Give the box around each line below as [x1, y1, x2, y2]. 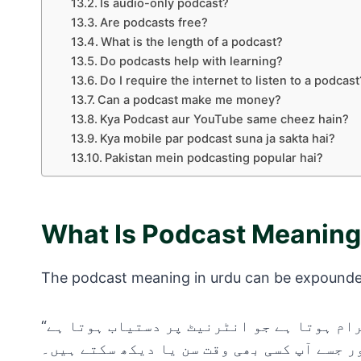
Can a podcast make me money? [97, 93, 281, 108]
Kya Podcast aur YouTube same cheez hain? [99, 112, 349, 127]
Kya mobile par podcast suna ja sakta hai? [99, 131, 335, 147]
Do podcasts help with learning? [99, 54, 283, 69]
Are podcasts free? [99, 15, 208, 31]
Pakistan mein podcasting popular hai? [104, 151, 323, 166]
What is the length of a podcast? [100, 35, 283, 50]
